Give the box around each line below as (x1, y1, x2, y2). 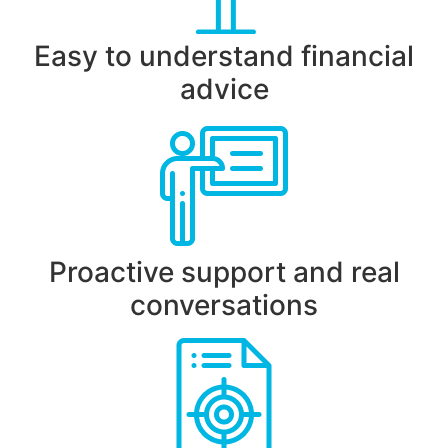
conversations (130, 288, 318, 323)
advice (179, 72, 269, 107)
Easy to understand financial (34, 39, 414, 74)
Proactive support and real (48, 255, 400, 290)
